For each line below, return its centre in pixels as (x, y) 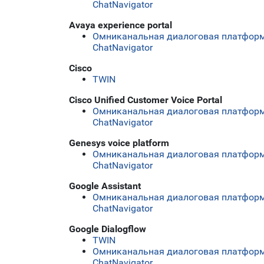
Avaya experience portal (121, 25)
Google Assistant (105, 186)
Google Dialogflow (108, 229)
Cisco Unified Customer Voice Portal (146, 100)
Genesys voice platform (119, 143)
